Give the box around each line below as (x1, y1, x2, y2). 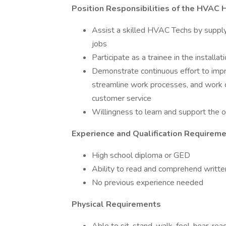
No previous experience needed (92, 177, 203, 188)
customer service (92, 93, 151, 104)
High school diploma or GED (92, 150, 190, 161)
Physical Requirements (72, 199, 161, 210)
